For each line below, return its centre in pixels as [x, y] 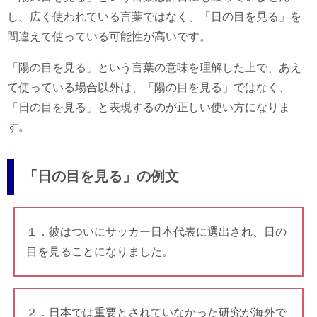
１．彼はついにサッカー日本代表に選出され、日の [156, 231]
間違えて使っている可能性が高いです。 [109, 37]
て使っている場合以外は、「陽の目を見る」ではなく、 [149, 88]
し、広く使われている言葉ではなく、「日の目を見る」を [154, 17]
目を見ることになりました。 [99, 251]
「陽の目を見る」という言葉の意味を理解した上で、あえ [154, 68]
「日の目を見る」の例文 [101, 177]
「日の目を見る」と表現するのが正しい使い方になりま [149, 108]
